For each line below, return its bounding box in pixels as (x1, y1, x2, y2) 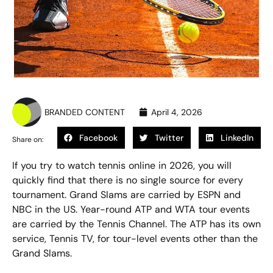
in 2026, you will (155, 159, 232, 172)
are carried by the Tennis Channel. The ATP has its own (12, 218, 261, 231)
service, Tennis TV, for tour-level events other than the (12, 232, 258, 246)
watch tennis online (68, 159, 155, 172)
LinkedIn (221, 132, 253, 144)
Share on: (12, 135, 43, 145)
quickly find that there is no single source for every (12, 174, 243, 187)
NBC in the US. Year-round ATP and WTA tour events (12, 203, 250, 216)
